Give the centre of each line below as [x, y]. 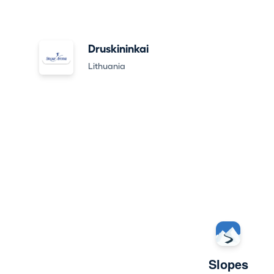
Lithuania [107, 66]
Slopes [228, 264]
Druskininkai [118, 49]
